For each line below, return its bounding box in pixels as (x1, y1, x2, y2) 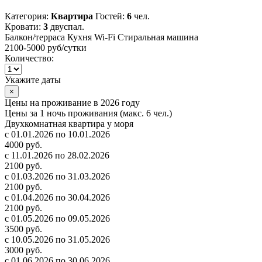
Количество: (5, 53, 54, 64)
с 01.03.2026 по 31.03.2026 (5, 171, 110, 182)
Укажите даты (5, 75, 61, 85)
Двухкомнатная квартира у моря (5, 119, 133, 129)
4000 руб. (5, 140, 42, 150)
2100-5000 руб (5, 43, 61, 53)
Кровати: (5, 22, 43, 32)
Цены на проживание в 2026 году (5, 98, 140, 108)
